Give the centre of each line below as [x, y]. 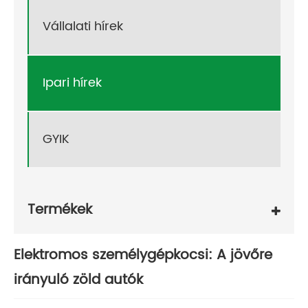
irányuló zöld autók [78, 280]
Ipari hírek [72, 83]
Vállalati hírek [83, 27]
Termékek [60, 210]
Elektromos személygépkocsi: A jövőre [143, 255]
